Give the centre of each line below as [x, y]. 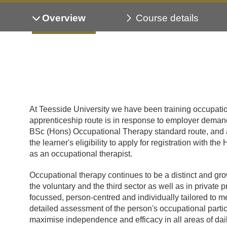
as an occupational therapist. [81, 154]
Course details [167, 18]
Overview [64, 18]
